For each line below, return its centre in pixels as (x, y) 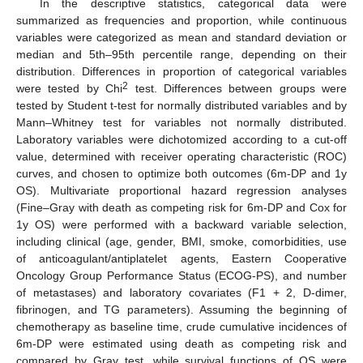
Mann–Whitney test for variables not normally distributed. (181, 122)
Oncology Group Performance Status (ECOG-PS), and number (181, 275)
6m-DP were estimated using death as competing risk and (181, 343)
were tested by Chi (70, 88)
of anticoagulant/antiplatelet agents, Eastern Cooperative (181, 258)
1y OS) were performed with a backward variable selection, (181, 224)
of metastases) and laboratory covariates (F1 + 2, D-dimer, (181, 292)
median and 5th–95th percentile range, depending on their (181, 54)
